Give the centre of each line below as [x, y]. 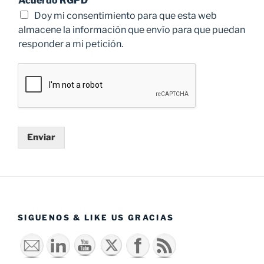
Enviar [41, 138]
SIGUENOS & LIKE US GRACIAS [96, 217]
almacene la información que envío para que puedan [132, 30]
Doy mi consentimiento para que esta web [126, 16]
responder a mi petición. [71, 44]
